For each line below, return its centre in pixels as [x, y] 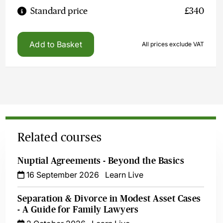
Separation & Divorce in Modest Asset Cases [109, 199]
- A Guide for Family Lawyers [78, 210]
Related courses [60, 137]
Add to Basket [56, 44]
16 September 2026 [62, 175]
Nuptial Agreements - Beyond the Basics [101, 161]
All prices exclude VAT [173, 44]
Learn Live [124, 175]
